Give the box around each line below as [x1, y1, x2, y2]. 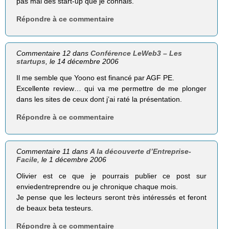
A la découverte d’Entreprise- [90, 147, 192, 156]
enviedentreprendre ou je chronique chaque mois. [16, 182, 178, 191]
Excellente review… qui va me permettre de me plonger [16, 84, 207, 93]
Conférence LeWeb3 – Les [90, 49, 182, 58]
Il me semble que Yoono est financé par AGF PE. [16, 74, 175, 82]
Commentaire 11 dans [16, 147, 90, 156]
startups [16, 57, 46, 66]
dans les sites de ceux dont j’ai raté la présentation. [16, 95, 182, 104]
